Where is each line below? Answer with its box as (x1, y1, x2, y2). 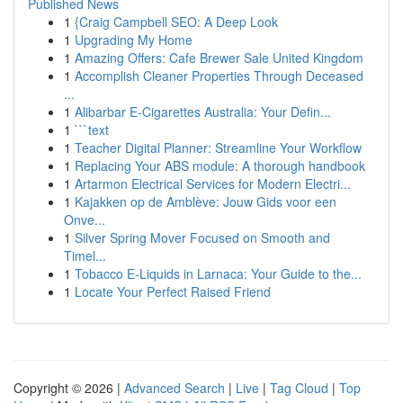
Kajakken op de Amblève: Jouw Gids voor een (75, 193, 336, 210)
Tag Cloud (270, 379, 328, 397)
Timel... (64, 246, 106, 264)
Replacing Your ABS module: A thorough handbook (75, 157, 365, 175)
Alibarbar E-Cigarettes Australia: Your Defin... (75, 103, 331, 121)
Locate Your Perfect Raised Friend (75, 282, 271, 300)
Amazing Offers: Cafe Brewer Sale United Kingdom (75, 49, 363, 67)
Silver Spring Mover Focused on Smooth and (75, 228, 330, 246)
